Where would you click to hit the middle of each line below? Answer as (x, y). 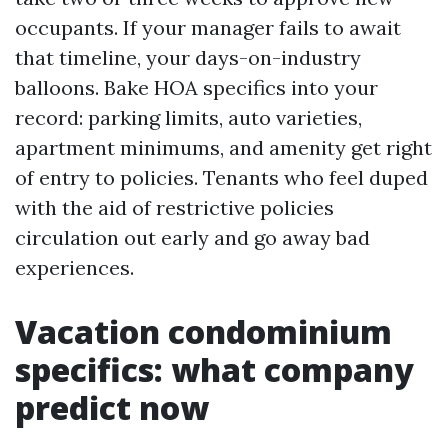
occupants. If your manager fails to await (208, 27)
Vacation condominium (203, 331)
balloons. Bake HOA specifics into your (196, 87)
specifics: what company (214, 369)
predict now (112, 407)
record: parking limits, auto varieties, (188, 117)
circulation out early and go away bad (192, 237)
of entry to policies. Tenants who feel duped (221, 177)
